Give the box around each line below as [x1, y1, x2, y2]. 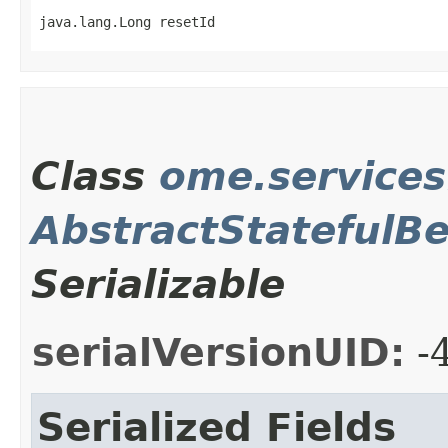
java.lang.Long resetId [39, 13, 215, 30]
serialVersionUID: [32, 330, 405, 375]
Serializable [31, 261, 285, 307]
